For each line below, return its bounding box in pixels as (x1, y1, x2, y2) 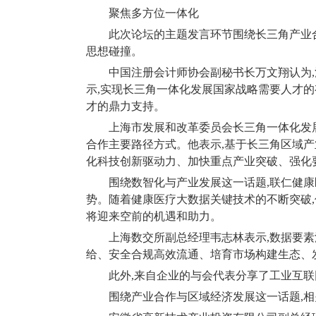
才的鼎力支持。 (86, 100, 165, 112)
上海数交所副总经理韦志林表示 (109, 231, 267, 243)
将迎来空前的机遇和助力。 (86, 210, 221, 222)
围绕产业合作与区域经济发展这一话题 (109, 291, 300, 303)
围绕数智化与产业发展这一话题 (109, 176, 267, 188)
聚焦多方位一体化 (109, 7, 199, 19)
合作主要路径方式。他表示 (86, 138, 221, 150)
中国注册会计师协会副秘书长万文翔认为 (109, 66, 312, 78)
